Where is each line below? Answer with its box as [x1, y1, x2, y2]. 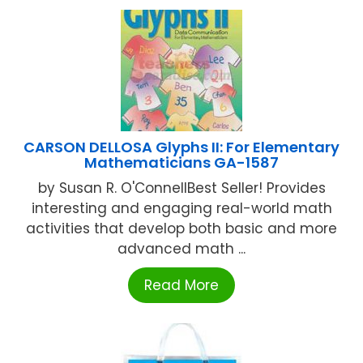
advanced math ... [117, 239, 246, 259]
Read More [144, 275, 219, 296]
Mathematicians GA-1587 [84, 152, 279, 173]
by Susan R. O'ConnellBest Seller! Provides [37, 178, 326, 199]
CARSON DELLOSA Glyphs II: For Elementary [23, 137, 340, 158]
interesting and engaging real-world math [31, 199, 332, 219]
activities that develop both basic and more [26, 219, 337, 239]
